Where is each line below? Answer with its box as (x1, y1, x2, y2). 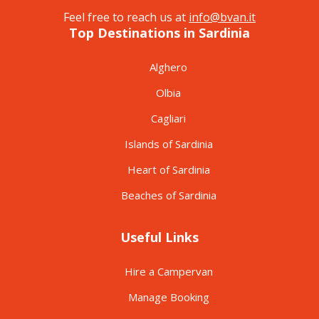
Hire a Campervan (124, 263, 213, 278)
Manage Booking (127, 289, 209, 304)
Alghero (150, 59, 187, 74)
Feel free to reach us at (63, 9, 189, 25)
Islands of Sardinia (124, 136, 213, 151)
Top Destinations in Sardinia (69, 23, 250, 41)
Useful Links (120, 228, 199, 246)
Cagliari (151, 110, 186, 125)
